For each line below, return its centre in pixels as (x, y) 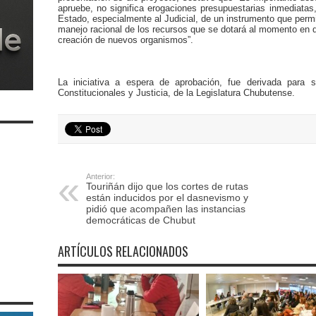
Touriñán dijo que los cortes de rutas (167, 186)
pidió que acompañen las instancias (165, 209)
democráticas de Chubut (140, 220)
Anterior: (100, 176)
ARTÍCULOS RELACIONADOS (123, 251)
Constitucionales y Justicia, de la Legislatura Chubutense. (177, 93)
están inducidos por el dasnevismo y (167, 197)
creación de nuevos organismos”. (125, 40)
